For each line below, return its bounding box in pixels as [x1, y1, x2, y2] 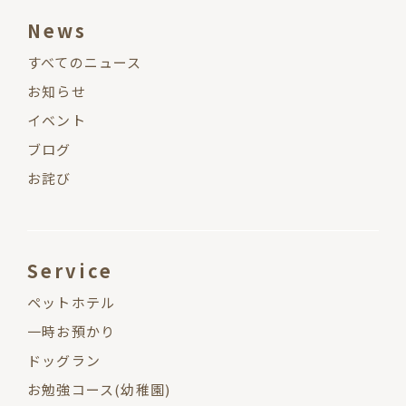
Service [27, 257, 113, 285]
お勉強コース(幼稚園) [27, 380, 171, 400]
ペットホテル [27, 293, 116, 313]
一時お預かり [27, 322, 116, 342]
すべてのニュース [27, 53, 142, 72]
